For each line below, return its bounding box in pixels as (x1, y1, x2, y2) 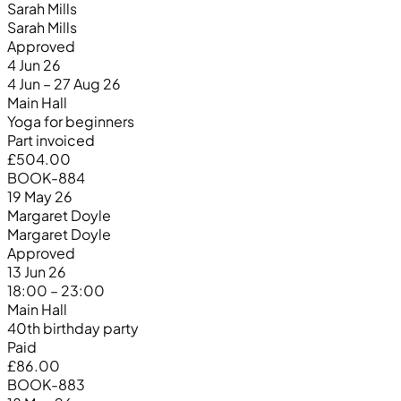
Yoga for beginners (7, 111, 134, 131)
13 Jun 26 (7, 261, 66, 281)
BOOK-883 (7, 374, 85, 394)
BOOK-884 (7, 167, 85, 187)
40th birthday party (7, 318, 139, 337)
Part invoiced (7, 130, 95, 149)
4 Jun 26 (7, 55, 61, 74)
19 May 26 (7, 186, 73, 206)
